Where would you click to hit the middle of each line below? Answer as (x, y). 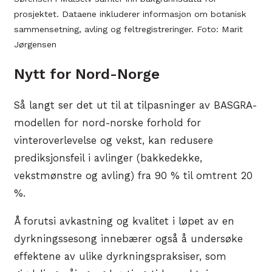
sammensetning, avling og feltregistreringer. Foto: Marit (128, 29)
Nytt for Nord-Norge (87, 74)
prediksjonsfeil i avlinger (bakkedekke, (108, 158)
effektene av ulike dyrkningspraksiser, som (120, 256)
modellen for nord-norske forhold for (107, 123)
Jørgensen (35, 45)
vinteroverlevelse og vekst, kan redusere (114, 141)
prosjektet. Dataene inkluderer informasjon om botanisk (130, 14)
